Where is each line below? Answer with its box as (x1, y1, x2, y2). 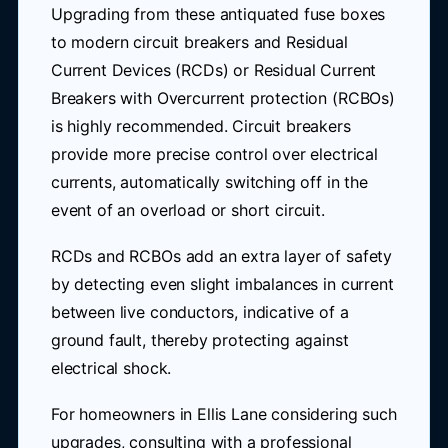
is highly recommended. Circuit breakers (50, 116, 351, 136)
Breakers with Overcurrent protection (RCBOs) (50, 88, 395, 108)
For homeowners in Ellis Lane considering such (50, 404, 397, 424)
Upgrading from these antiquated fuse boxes (50, 4, 386, 24)
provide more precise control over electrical (50, 144, 378, 164)
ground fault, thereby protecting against (50, 330, 349, 350)
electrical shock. (50, 358, 172, 378)
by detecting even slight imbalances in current (50, 274, 394, 294)
